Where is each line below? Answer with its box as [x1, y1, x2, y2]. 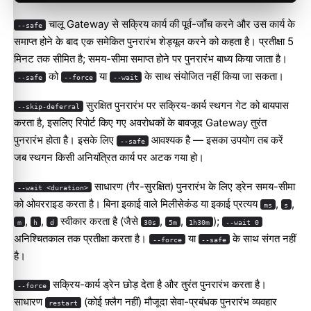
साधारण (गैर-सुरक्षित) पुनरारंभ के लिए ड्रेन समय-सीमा [91, 179, 295, 193]
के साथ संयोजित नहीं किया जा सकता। [141, 69, 284, 83]
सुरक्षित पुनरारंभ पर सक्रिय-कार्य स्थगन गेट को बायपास [83, 98, 289, 112]
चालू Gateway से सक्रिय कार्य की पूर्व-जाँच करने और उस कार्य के [45, 17, 295, 31]
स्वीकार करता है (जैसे [57, 214, 141, 228]
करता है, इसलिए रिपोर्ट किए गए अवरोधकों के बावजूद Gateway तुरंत [14, 115, 267, 129]
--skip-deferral [17, 101, 80, 110]
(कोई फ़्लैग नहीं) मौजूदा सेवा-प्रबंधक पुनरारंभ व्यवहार [81, 295, 277, 309]
